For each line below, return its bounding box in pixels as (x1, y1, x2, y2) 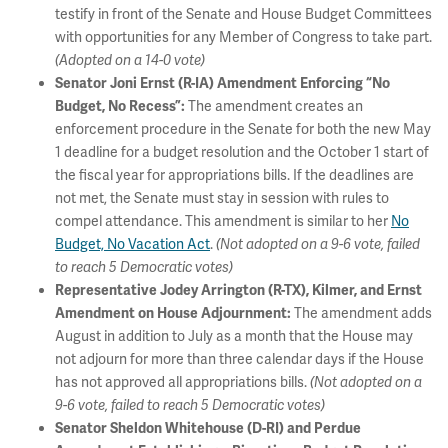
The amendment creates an (185, 97, 363, 115)
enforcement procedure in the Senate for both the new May (55, 120, 431, 138)
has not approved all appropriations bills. (55, 373, 310, 391)
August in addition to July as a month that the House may (55, 327, 413, 345)
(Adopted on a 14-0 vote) (55, 52, 205, 69)
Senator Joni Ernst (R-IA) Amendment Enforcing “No (55, 75, 390, 92)
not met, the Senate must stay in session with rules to (55, 189, 389, 207)
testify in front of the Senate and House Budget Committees (55, 5, 432, 23)
